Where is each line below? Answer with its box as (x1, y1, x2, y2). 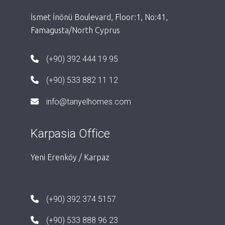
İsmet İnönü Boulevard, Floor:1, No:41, (30, 12, 168, 22)
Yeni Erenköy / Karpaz (30, 152, 109, 162)
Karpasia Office (30, 126, 110, 141)
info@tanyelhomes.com (46, 96, 131, 106)
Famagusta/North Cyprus (30, 25, 120, 35)
